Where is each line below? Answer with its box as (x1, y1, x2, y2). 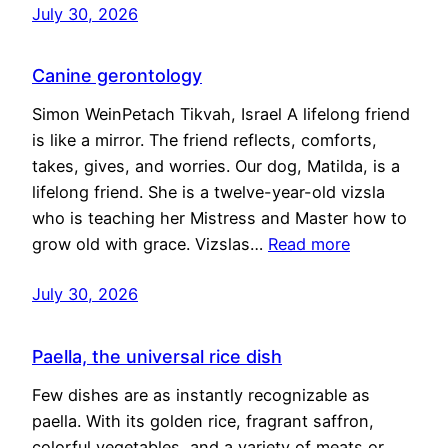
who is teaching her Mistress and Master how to (32, 208, 407, 229)
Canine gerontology (32, 65, 202, 87)
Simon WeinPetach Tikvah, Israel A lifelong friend (32, 104, 410, 125)
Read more (268, 234, 350, 255)
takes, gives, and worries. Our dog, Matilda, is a (32, 156, 400, 177)
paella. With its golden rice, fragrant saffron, (32, 411, 374, 432)
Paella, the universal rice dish (32, 346, 282, 368)
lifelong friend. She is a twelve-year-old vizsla (32, 182, 385, 203)
